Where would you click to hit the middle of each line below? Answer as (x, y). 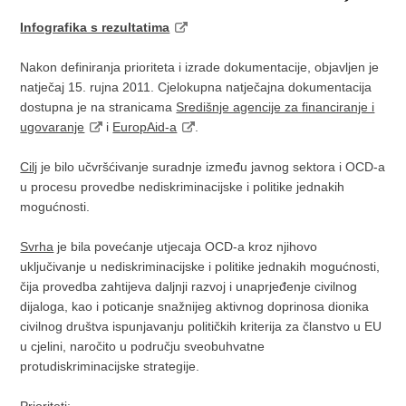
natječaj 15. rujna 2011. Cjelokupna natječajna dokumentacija (196, 87)
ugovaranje (53, 127)
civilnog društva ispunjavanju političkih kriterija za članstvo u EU (201, 326)
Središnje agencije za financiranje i (275, 107)
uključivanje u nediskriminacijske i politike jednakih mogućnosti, (200, 266)
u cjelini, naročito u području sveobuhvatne (143, 346)
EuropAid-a (145, 127)
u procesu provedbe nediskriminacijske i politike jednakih (183, 187)
